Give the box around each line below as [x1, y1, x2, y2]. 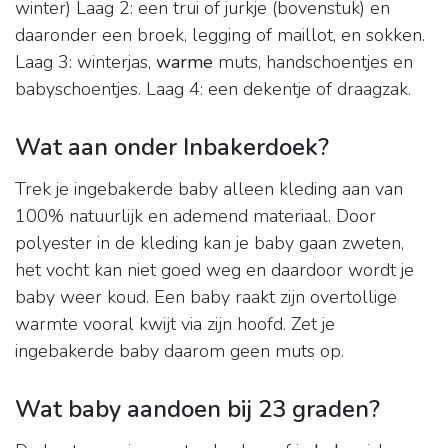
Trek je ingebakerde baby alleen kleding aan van [15, 177, 403, 202]
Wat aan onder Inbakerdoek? [15, 131, 329, 164]
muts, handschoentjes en [213, 50, 413, 75]
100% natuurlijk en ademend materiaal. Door [15, 204, 376, 229]
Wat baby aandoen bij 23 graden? [15, 393, 380, 426]
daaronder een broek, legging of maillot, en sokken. [15, 23, 425, 48]
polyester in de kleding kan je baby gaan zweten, [15, 231, 404, 256]
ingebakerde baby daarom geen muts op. [15, 339, 344, 364]
